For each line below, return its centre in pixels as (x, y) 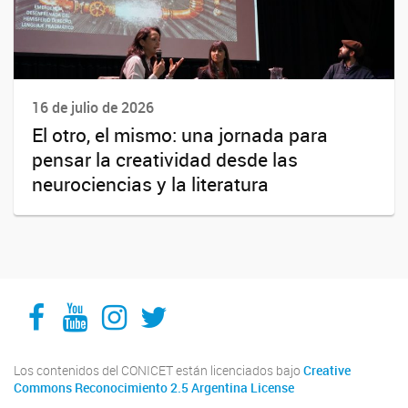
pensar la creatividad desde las (165, 159)
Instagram (168, 301)
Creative (327, 370)
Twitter (184, 301)
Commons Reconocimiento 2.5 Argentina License (154, 388)
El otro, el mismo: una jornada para (180, 134)
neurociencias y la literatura (150, 184)
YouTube (119, 301)
